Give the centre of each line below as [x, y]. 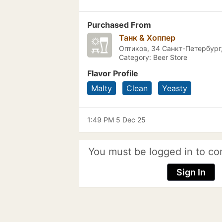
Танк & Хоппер [147, 38]
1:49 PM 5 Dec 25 [116, 120]
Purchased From [119, 25]
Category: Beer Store [153, 57]
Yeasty [175, 88]
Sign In [191, 172]
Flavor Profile [113, 73]
